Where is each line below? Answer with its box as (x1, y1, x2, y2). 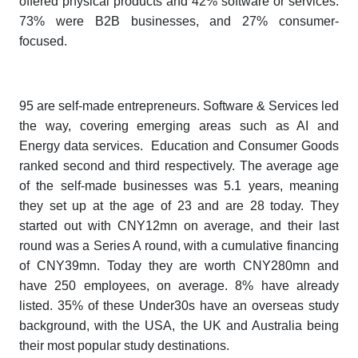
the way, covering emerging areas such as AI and (19, 119, 339, 133)
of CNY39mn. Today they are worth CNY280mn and (19, 259, 339, 273)
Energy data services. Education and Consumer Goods (19, 139, 339, 153)
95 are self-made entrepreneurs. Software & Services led (19, 99, 339, 113)
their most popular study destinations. (19, 339, 229, 353)
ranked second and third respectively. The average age (19, 159, 339, 173)
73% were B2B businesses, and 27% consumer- (19, 14, 339, 29)
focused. (19, 34, 67, 49)
